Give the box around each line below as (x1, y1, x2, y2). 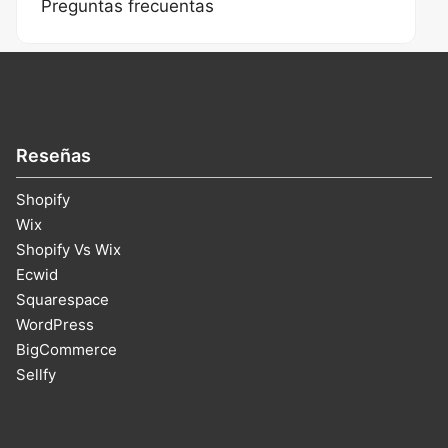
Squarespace (16, 289, 109, 309)
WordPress (16, 314, 94, 334)
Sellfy (16, 364, 56, 384)
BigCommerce (16, 339, 117, 359)
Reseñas (16, 145, 91, 167)
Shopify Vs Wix (16, 239, 121, 259)
